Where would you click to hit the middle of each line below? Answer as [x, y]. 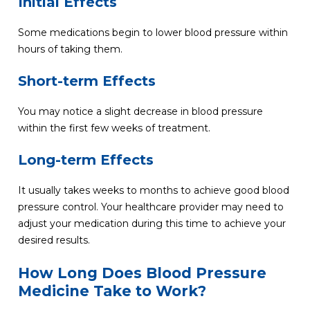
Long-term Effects [85, 160]
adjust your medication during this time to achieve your [152, 224]
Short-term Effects [86, 81]
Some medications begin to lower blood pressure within [153, 32]
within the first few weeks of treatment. [114, 128]
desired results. [54, 240]
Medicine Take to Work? [112, 291]
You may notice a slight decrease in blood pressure [140, 112]
